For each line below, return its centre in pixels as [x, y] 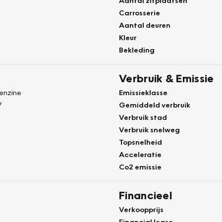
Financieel [145, 195]
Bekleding [137, 50]
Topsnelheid [140, 142]
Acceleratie [140, 154]
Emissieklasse [143, 92]
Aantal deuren [145, 25]
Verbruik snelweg [149, 129]
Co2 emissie [140, 166]
